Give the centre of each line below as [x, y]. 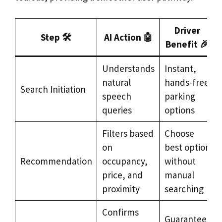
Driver [187, 30]
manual [179, 175]
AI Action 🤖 [128, 37]
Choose [179, 133]
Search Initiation [53, 89]
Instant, [180, 68]
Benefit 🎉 [187, 44]
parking [180, 96]
